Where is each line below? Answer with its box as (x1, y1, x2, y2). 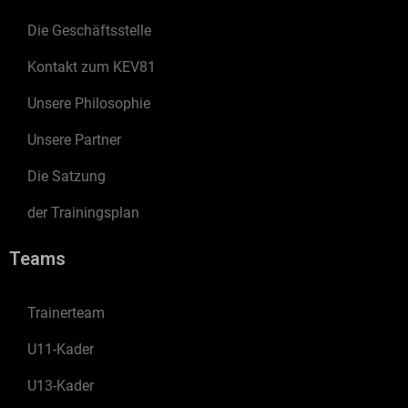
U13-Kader (27, 376, 94, 394)
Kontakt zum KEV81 (27, 57, 156, 76)
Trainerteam (27, 303, 105, 321)
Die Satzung (27, 167, 106, 185)
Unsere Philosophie (27, 94, 150, 112)
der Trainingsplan (27, 203, 139, 221)
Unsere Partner (27, 130, 121, 148)
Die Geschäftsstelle (27, 21, 151, 39)
